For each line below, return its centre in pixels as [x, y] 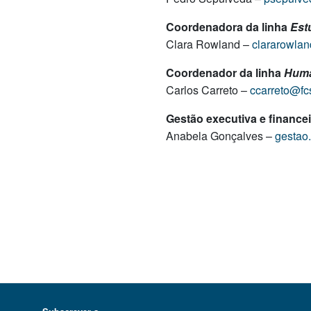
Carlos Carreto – [208, 90]
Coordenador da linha [225, 72]
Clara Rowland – [209, 44]
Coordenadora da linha [228, 26]
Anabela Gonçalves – [220, 135]
